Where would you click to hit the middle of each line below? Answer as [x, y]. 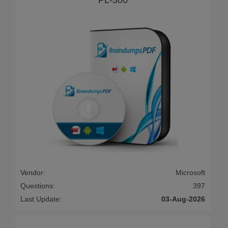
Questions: [38, 186]
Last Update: [41, 199]
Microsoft [190, 173]
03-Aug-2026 [183, 199]
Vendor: [33, 173]
